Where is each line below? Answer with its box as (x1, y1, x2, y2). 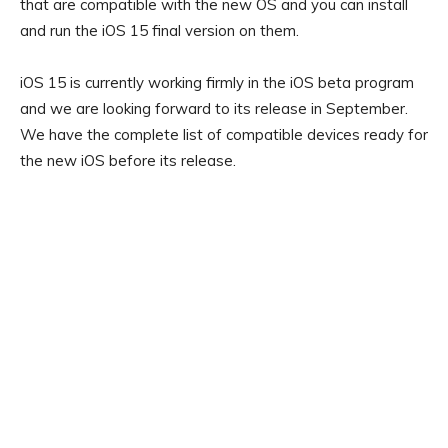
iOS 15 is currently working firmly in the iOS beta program (20, 73, 414, 93)
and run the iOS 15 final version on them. (20, 21, 299, 41)
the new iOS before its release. (20, 151, 236, 171)
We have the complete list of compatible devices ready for (20, 125, 428, 145)
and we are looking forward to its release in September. (20, 99, 408, 119)
